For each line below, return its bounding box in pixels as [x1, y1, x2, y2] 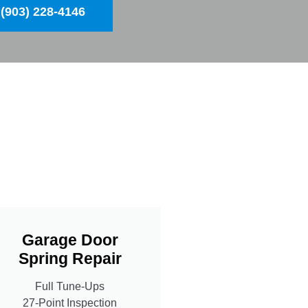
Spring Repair [18, 249, 122, 267]
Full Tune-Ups [35, 280, 104, 292]
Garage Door [21, 230, 118, 249]
